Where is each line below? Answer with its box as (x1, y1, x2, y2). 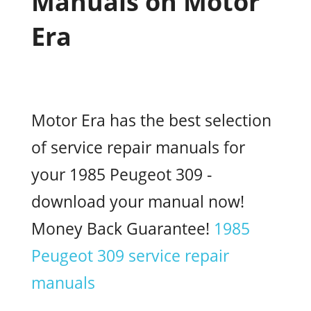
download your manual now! (31, 190, 244, 212)
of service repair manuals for (31, 136, 245, 158)
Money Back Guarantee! (31, 217, 214, 239)
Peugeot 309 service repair (31, 244, 229, 267)
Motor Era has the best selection (31, 109, 271, 131)
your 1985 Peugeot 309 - (31, 163, 212, 185)
